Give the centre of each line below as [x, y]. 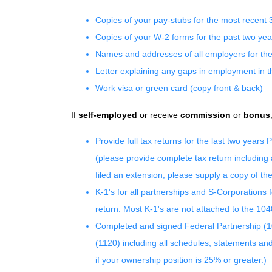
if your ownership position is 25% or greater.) [181, 260]
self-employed [109, 115]
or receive [160, 115]
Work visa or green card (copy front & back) [179, 88]
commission [206, 115]
